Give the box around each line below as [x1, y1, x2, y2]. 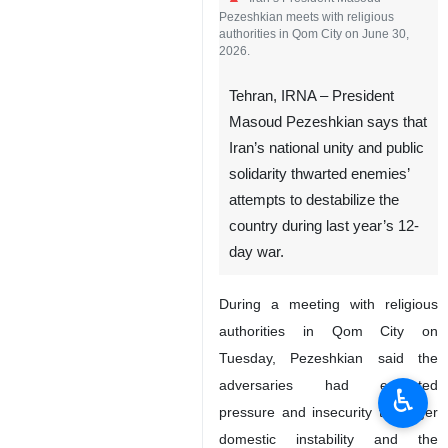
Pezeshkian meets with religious [219, 156, 394, 169]
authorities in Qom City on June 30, [219, 173, 409, 186]
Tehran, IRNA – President [229, 234, 394, 250]
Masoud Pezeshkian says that [229, 260, 427, 276]
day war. [229, 390, 284, 406]
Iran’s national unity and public [229, 286, 424, 302]
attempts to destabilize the [229, 338, 399, 354]
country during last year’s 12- [229, 364, 419, 380]
